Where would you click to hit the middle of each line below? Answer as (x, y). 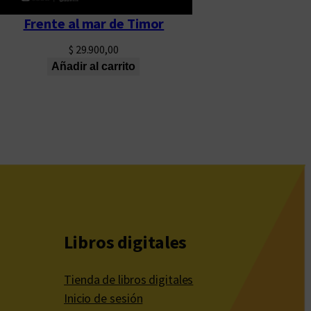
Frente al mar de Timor (94, 24)
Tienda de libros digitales (129, 280)
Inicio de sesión (103, 299)
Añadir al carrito (94, 67)
